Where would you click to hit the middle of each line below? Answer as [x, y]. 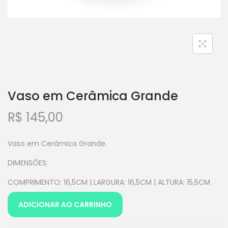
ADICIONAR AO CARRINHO [65, 205]
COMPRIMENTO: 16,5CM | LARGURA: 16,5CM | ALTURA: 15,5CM [109, 182]
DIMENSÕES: [28, 163]
